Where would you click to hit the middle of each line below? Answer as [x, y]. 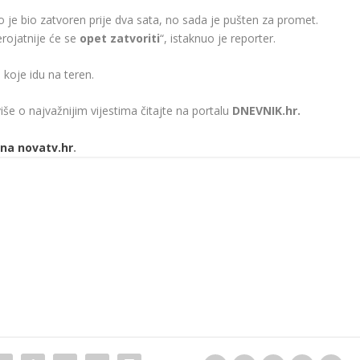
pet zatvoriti [124, 38]
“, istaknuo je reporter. [218, 38]
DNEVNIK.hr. [267, 111]
